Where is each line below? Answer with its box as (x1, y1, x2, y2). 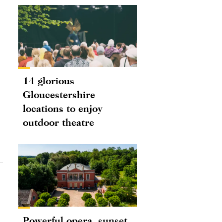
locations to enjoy (23, 103, 103, 114)
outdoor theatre (23, 116, 94, 128)
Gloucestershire (23, 89, 95, 101)
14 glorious (23, 75, 74, 87)
